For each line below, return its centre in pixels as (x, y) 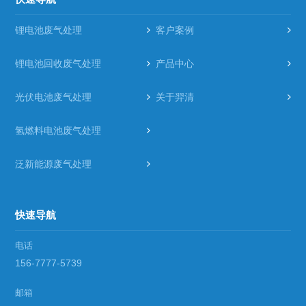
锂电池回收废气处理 (58, 63)
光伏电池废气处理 (54, 97)
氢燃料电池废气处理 (58, 130)
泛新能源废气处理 (54, 164)
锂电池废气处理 (49, 30)
